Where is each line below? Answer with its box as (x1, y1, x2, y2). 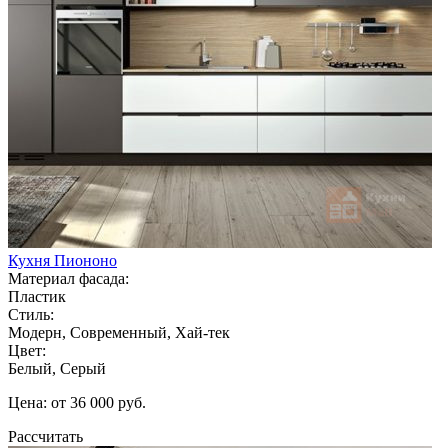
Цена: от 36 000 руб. (8, 393, 146, 411)
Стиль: (8, 305, 54, 323)
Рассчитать (8, 427, 83, 445)
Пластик (8, 287, 66, 305)
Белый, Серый (8, 359, 106, 377)
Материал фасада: (8, 269, 129, 287)
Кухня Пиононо (8, 251, 117, 269)
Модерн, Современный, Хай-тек (8, 323, 230, 341)
